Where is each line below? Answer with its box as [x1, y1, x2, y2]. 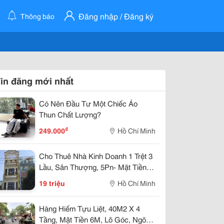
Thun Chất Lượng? [39, 108, 101, 119]
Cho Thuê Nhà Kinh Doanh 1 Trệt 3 [39, 150, 152, 161]
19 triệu [39, 178, 65, 188]
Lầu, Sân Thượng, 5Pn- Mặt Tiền [39, 161, 146, 172]
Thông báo [18, 11, 54, 21]
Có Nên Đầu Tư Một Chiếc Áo [39, 97, 137, 108]
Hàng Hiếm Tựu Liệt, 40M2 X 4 [39, 202, 140, 213]
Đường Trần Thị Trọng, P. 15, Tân [39, 172, 146, 183]
